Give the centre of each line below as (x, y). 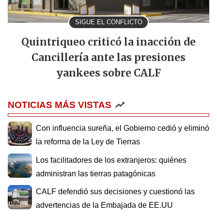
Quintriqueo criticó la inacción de (108, 42)
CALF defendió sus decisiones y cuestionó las (115, 192)
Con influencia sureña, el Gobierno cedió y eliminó (123, 128)
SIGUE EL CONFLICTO (108, 22)
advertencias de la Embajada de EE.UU (104, 205)
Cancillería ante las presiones (108, 58)
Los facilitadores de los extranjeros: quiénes (111, 160)
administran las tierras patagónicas (96, 173)
